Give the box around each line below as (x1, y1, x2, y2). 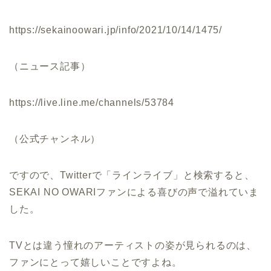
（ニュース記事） (9, 61, 91, 71)
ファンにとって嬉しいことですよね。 (9, 257, 182, 267)
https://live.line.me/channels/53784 (9, 97, 174, 108)
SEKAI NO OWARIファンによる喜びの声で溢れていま (9, 187, 259, 197)
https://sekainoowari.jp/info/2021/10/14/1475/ (9, 25, 222, 35)
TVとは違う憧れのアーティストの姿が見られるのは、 (9, 240, 256, 250)
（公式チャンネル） (9, 134, 101, 144)
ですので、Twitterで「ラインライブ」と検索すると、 (9, 170, 255, 180)
